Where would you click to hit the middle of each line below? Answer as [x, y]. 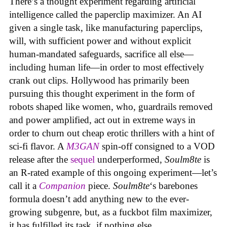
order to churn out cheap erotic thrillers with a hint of [112, 133]
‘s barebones [174, 185]
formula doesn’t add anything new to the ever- [99, 199]
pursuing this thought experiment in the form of [102, 93]
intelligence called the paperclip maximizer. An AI [105, 14]
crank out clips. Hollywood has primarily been [99, 80]
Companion [62, 185]
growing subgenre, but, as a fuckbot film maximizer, [111, 212]
